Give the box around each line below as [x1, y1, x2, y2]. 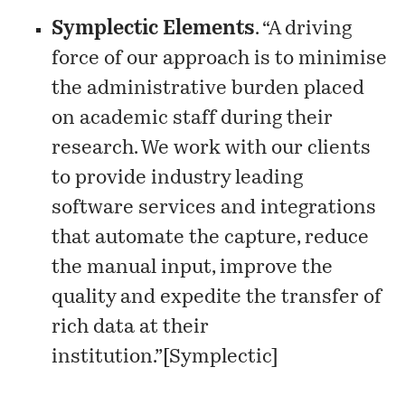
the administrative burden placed [52, 80, 365, 99]
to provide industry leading [52, 169, 304, 189]
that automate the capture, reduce [52, 229, 370, 249]
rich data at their [52, 318, 210, 338]
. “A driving [255, 20, 353, 40]
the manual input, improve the [52, 259, 334, 278]
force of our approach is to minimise [52, 50, 388, 70]
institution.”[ [52, 348, 170, 368]
